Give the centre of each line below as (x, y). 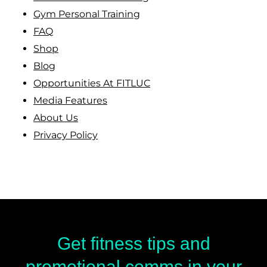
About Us (56, 117)
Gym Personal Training (87, 14)
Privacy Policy (66, 135)
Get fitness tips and (133, 243)
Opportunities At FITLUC (92, 83)
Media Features (70, 100)
